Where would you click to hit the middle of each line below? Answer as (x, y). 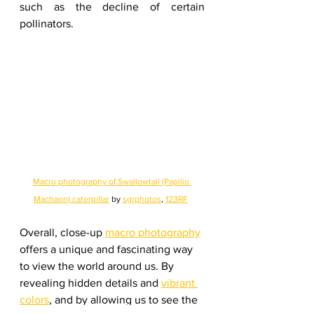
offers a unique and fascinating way (108, 249)
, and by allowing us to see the (125, 299)
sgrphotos (142, 199)
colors (34, 299)
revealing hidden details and (90, 282)
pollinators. (47, 23)
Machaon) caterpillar (71, 199)
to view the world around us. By (98, 266)
